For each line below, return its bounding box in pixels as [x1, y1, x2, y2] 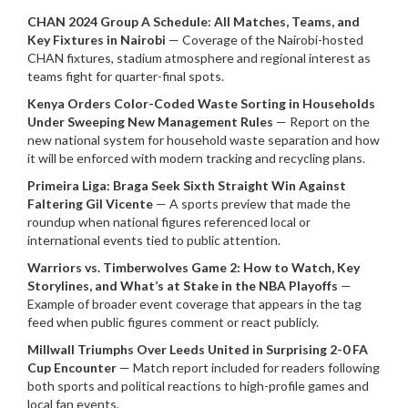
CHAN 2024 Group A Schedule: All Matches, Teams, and [27, 14, 360, 29]
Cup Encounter [27, 360, 117, 375]
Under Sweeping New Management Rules [27, 114, 273, 129]
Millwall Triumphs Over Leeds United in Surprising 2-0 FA [27, 342, 368, 357]
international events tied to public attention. [27, 232, 280, 248]
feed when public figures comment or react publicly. [27, 314, 319, 330]
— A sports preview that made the [153, 196, 351, 211]
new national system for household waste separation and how [27, 132, 380, 148]
